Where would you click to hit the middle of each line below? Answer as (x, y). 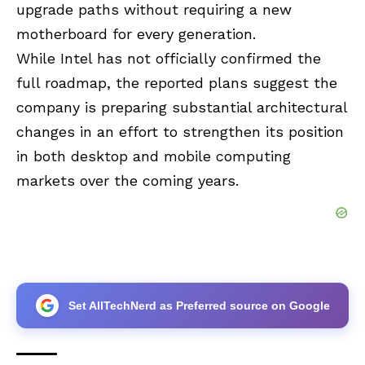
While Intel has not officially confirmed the (169, 59)
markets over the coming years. (128, 181)
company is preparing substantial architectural (182, 108)
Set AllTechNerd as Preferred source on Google (199, 305)
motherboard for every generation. (136, 34)
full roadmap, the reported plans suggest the (177, 83)
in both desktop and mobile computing (154, 156)
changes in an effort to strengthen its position (180, 132)
